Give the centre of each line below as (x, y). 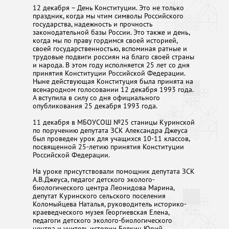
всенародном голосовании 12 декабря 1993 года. (113, 89)
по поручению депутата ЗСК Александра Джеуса (110, 130)
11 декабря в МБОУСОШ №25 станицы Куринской (113, 122)
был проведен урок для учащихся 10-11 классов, (111, 138)
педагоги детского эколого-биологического (102, 220)
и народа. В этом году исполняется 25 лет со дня (111, 64)
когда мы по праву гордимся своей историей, (105, 40)
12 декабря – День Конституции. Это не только (108, 7)
